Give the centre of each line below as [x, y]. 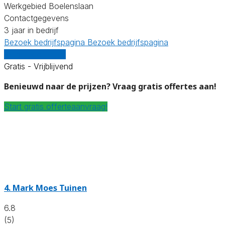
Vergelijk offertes [35, 54]
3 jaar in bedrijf [31, 30]
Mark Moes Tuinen [49, 188]
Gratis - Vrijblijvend [38, 66]
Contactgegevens [36, 18]
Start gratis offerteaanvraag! [56, 106]
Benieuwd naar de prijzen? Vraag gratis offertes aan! [110, 86]
